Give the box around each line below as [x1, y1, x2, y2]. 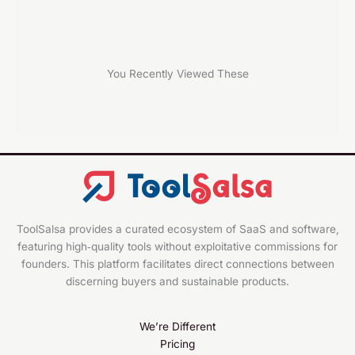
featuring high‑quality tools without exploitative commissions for [17, 239, 338, 253]
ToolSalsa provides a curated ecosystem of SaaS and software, [16, 222, 339, 235]
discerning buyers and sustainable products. [66, 274, 289, 288]
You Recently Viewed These [106, 67, 249, 81]
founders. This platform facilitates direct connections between [21, 257, 334, 270]
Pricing [160, 337, 195, 350]
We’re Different [139, 319, 216, 333]
